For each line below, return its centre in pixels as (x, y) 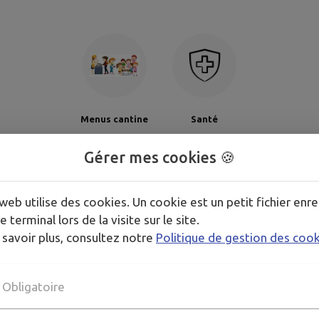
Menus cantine (115, 119)
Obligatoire (33, 286)
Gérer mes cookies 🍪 (159, 157)
